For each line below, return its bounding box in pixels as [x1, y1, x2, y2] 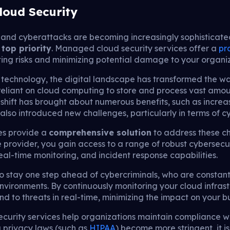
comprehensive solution [49, 127, 152, 138]
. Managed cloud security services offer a [51, 43, 219, 53]
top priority [2, 43, 52, 53]
